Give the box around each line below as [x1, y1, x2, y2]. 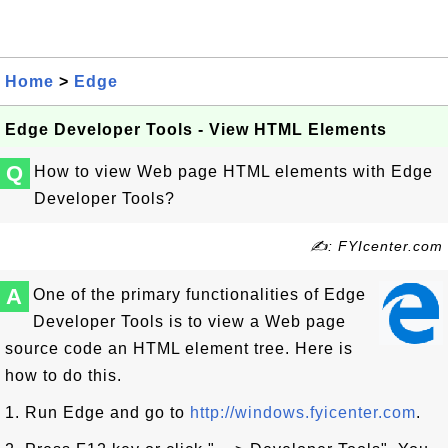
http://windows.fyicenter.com [190, 404, 416, 421]
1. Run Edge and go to [5, 404, 190, 421]
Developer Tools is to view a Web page [33, 313, 346, 330]
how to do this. [5, 367, 122, 384]
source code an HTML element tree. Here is [5, 340, 353, 357]
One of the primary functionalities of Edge [33, 286, 366, 303]
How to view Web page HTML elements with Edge [34, 163, 433, 180]
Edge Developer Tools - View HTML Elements [5, 121, 387, 138]
